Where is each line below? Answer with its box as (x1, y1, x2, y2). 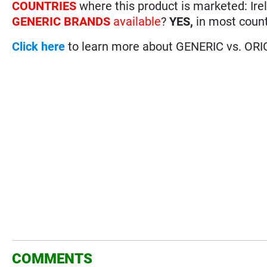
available (110, 14, 162, 29)
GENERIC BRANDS (12, 14, 111, 29)
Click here (12, 39, 66, 54)
